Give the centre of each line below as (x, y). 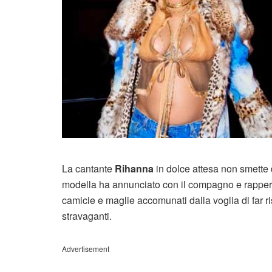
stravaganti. (87, 216)
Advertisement (86, 249)
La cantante (88, 169)
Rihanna (134, 169)
